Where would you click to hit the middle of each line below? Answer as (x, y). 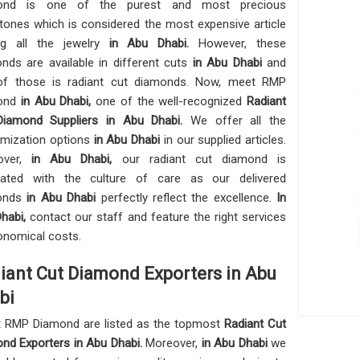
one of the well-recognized (171, 101)
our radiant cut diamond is (204, 159)
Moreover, (174, 343)
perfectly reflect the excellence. (188, 197)
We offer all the (238, 120)
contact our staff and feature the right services (158, 217)
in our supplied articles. (225, 139)
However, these (242, 43)
